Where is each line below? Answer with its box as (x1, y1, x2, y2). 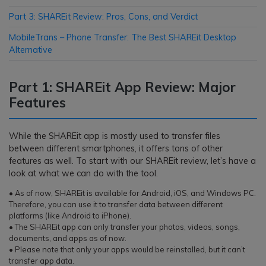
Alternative (9, 44, 52, 55)
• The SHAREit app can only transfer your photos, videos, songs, (9, 221, 240, 232)
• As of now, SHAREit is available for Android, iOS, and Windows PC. (9, 188, 256, 198)
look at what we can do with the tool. (9, 167, 158, 179)
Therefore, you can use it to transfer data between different (9, 199, 223, 209)
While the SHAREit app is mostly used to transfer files (9, 130, 220, 141)
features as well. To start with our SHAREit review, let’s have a (9, 155, 256, 166)
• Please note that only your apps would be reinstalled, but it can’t (9, 244, 245, 254)
